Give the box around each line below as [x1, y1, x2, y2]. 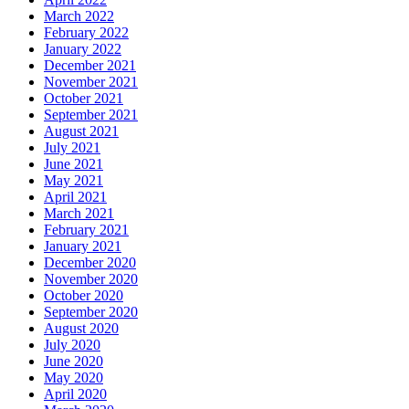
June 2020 [44, 352, 103, 369]
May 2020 [44, 369, 103, 385]
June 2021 [44, 155, 103, 172]
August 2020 [44, 320, 119, 336]
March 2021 [44, 204, 114, 221]
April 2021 [44, 188, 107, 204]
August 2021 [44, 122, 119, 139]
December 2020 [44, 254, 136, 270]
